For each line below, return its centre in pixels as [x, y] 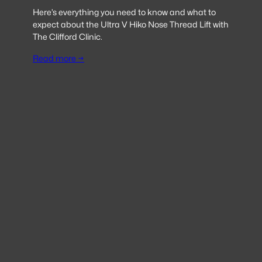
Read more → [58, 58]
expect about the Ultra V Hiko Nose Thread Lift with [131, 25]
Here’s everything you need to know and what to [124, 12]
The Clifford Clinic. [68, 37]
